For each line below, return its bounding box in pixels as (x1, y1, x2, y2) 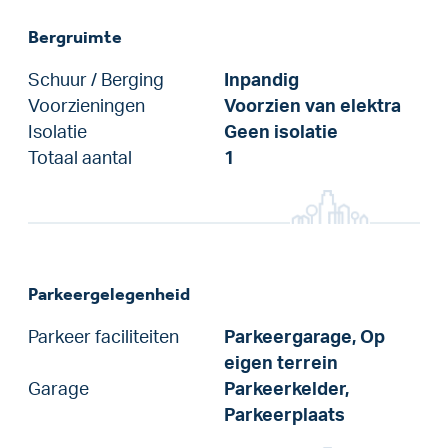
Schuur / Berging (28, 71, 164, 89)
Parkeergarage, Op (224, 328, 385, 346)
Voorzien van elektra (224, 97, 401, 115)
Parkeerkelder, (224, 380, 349, 398)
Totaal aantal (28, 149, 132, 167)
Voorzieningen (28, 97, 145, 115)
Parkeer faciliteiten (28, 328, 179, 346)
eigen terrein (224, 354, 338, 372)
